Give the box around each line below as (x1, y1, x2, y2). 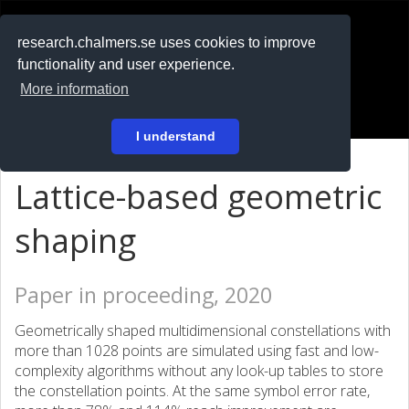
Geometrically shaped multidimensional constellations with (15, 320, 391, 341)
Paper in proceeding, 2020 (15, 280, 272, 309)
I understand (135, 129, 215, 144)
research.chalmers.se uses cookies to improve (17, 35, 317, 51)
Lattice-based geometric (15, 174, 382, 219)
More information (20, 81, 130, 98)
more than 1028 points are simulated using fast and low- (15, 341, 379, 361)
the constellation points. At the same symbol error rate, (15, 381, 370, 401)
